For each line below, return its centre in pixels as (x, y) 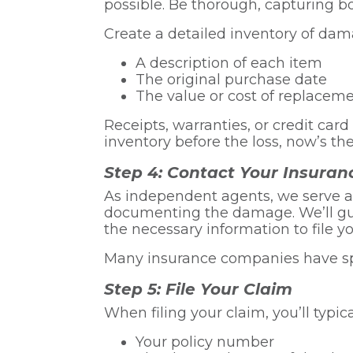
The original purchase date (231, 79)
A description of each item (229, 63)
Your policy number (205, 342)
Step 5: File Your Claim (198, 289)
